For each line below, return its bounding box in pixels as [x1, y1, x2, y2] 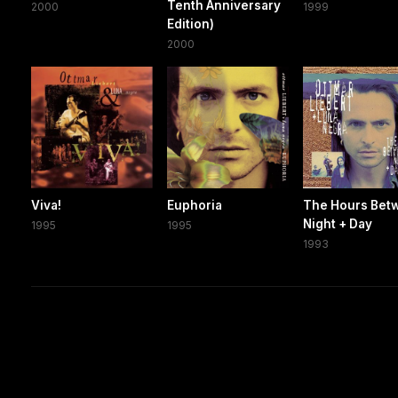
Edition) [167, 17, 215, 32]
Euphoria [167, 198, 223, 213]
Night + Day [303, 217, 373, 232]
